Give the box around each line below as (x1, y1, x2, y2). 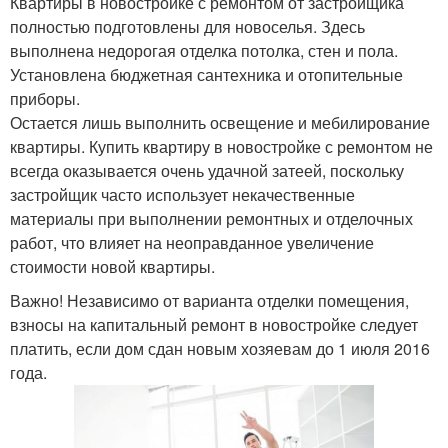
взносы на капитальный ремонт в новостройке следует (10, 312, 418, 336)
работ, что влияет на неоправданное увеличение (10, 230, 374, 254)
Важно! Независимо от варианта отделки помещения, (10, 288, 409, 312)
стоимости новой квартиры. (10, 254, 215, 278)
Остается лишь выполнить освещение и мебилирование (10, 110, 430, 134)
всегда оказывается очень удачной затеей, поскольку (10, 158, 404, 182)
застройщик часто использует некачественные (10, 182, 355, 206)
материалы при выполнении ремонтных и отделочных (10, 206, 413, 230)
